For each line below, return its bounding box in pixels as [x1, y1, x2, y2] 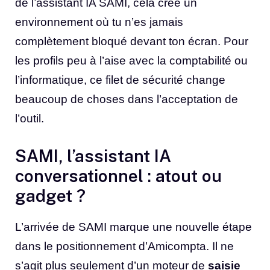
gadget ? [15, 185, 86, 206]
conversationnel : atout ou [15, 165, 222, 186]
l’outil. [15, 112, 44, 125]
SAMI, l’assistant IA [15, 145, 171, 166]
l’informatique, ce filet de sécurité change [15, 74, 225, 87]
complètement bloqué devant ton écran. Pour [15, 35, 248, 48]
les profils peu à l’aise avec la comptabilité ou [15, 54, 248, 67]
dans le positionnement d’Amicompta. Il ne [15, 239, 234, 253]
